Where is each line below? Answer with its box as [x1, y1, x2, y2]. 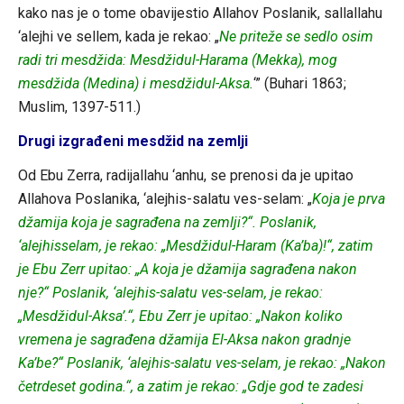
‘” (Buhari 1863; [252, 74, 346, 92]
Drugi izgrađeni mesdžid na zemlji [17, 132, 248, 150]
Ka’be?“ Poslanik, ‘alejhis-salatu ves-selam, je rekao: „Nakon [17, 353, 386, 372]
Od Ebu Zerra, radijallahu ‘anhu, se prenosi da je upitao [17, 166, 353, 184]
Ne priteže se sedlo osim [218, 27, 373, 45]
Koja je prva [311, 189, 385, 207]
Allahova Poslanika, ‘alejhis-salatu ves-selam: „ [17, 189, 312, 207]
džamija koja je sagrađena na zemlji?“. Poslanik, [17, 213, 317, 231]
